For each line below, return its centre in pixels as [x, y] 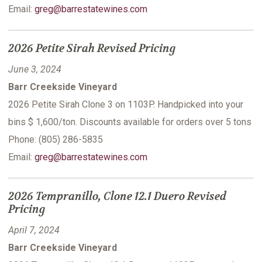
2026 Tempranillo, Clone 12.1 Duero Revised [117, 197]
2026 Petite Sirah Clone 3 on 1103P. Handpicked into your [126, 105]
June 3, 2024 [35, 70]
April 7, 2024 [34, 230]
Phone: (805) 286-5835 [56, 140]
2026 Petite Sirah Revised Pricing [92, 49]
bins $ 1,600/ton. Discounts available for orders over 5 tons [130, 122]
